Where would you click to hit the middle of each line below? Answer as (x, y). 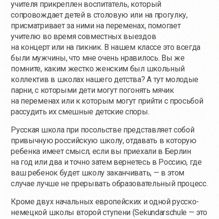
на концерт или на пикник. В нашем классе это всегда (106, 47)
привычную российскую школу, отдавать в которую (104, 141)
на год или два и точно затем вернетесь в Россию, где (106, 162)
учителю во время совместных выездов (84, 37)
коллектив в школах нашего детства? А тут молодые (105, 80)
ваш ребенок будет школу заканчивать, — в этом (98, 173)
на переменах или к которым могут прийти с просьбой (107, 101)
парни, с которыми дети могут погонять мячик (92, 90)
